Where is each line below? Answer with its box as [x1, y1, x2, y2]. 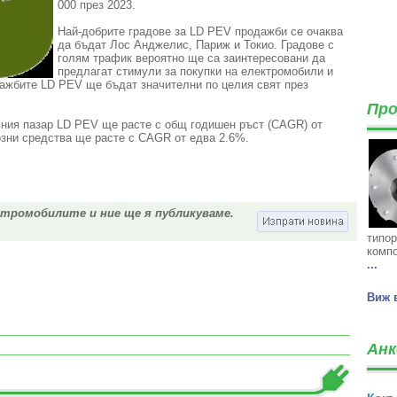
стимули [112, 65, 161, 78]
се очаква [290, 25, 343, 38]
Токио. [243, 38, 277, 51]
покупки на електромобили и [179, 65, 333, 78]
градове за [128, 25, 186, 38]
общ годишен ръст [164, 118, 264, 131]
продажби [234, 25, 287, 38]
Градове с [280, 38, 334, 51]
